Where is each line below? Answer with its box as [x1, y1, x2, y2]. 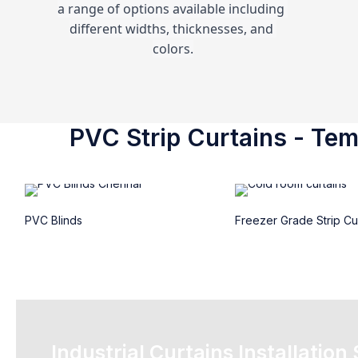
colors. [152, 40, 193, 58]
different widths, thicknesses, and [69, 20, 273, 38]
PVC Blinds [24, 213, 82, 227]
